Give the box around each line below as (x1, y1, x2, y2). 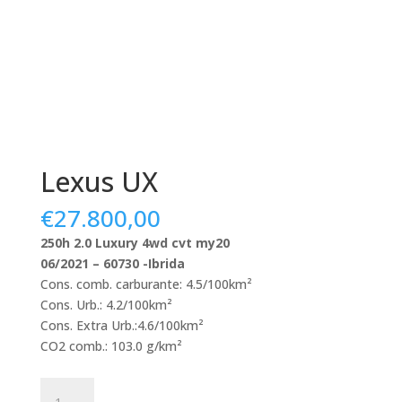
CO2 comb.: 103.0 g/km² (39, 336, 182, 354)
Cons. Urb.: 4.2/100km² (39, 295, 172, 313)
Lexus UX (39, 162, 158, 200)
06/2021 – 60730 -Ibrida (39, 254, 185, 272)
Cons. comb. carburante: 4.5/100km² (39, 275, 252, 293)
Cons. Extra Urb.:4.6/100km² (39, 316, 204, 334)
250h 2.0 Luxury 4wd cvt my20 (39, 233, 230, 251)
